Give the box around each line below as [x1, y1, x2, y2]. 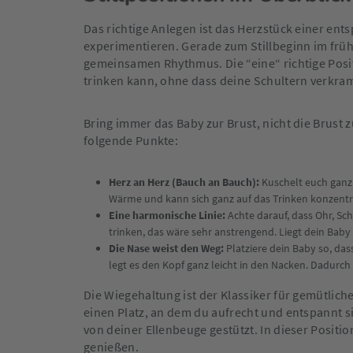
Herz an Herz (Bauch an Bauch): [109, 175, 259, 189]
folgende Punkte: [84, 132, 179, 148]
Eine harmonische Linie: [109, 208, 225, 222]
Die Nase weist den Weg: [109, 241, 224, 255]
